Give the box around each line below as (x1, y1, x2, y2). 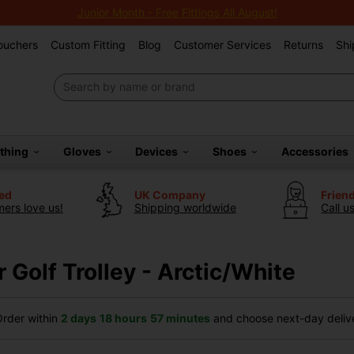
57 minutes (149, 311, 210, 325)
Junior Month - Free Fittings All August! (77, 6, 277, 19)
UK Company (134, 187, 205, 201)
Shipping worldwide (134, 200, 236, 214)
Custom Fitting (51, 38, 126, 51)
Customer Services (174, 38, 271, 51)
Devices (135, 145, 183, 158)
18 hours (99, 311, 147, 325)
